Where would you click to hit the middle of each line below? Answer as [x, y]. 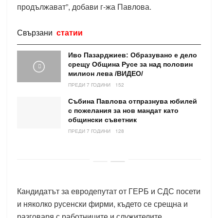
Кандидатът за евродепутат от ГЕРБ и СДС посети [109, 191]
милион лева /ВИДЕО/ [106, 74]
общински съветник [102, 120]
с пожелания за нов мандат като [123, 111]
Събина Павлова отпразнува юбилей [133, 101]
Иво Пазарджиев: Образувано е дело [133, 55]
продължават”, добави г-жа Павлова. [84, 7]
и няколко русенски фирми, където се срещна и [102, 204]
